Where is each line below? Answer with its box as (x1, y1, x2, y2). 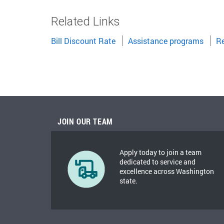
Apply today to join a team (119, 147, 201, 157)
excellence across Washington (119, 166, 214, 176)
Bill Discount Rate (51, 35, 115, 46)
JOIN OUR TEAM (57, 116, 113, 126)
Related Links (51, 14, 119, 28)
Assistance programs (128, 35, 203, 46)
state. (119, 176, 137, 185)
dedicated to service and (119, 157, 195, 166)
